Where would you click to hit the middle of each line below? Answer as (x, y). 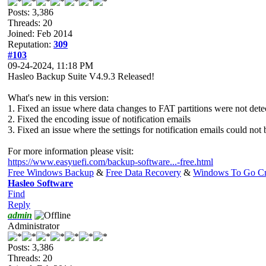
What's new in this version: (58, 97)
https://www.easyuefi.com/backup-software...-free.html (110, 161)
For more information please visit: (71, 151)
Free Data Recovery (143, 172)
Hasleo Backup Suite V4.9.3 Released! (81, 76)
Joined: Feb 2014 (40, 33)
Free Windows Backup (51, 172)
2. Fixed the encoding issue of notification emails (99, 119)
